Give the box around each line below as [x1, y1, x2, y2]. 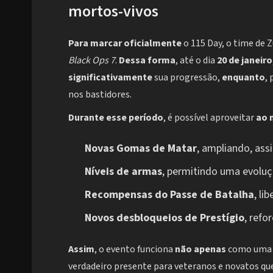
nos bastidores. [68, 87, 132, 101]
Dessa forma [119, 53, 175, 67]
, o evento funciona [94, 242, 175, 256]
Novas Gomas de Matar [85, 140, 197, 156]
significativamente [68, 70, 152, 84]
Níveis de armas [85, 163, 162, 179]
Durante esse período [68, 110, 163, 124]
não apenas [175, 242, 226, 256]
